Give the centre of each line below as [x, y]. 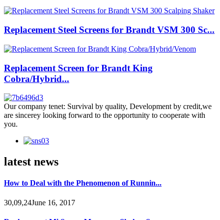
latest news [31, 162]
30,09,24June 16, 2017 [40, 202]
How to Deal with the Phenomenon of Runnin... [83, 183]
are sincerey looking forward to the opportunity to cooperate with [105, 115]
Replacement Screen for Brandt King [78, 68]
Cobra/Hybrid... [37, 79]
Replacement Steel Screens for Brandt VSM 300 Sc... [109, 30]
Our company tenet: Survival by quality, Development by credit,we [108, 107]
